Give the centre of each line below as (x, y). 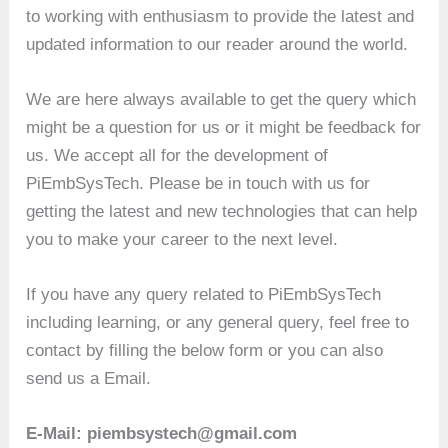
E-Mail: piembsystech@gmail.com (162, 434)
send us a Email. (89, 378)
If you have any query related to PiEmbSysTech (204, 294)
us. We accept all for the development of (177, 155)
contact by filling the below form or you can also (205, 350)
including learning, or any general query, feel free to (218, 322)
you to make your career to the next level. (182, 239)
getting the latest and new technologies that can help (222, 211)
